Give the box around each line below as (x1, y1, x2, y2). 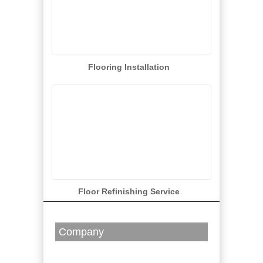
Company (58, 225, 104, 238)
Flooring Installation (87, 62, 170, 72)
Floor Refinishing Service (77, 187, 180, 197)
